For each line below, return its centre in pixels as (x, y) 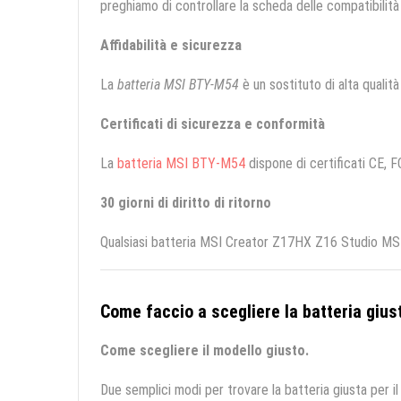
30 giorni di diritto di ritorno (186, 203)
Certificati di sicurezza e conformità (213, 124)
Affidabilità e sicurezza (171, 46)
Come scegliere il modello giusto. (205, 351)
